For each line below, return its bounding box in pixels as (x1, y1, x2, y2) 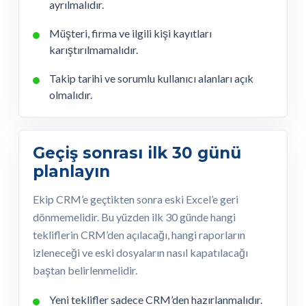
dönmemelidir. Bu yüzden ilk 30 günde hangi (33, 210, 236, 224)
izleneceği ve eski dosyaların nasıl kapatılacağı (33, 246, 248, 260)
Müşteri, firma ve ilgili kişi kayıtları (49, 27, 212, 40)
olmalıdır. (49, 88, 92, 102)
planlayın (33, 162, 110, 182)
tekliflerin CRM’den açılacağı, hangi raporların (33, 228, 245, 242)
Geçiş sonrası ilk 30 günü (33, 143, 241, 163)
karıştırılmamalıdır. (49, 43, 138, 57)
